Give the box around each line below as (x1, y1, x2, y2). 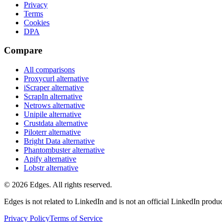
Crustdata (24, 119, 54, 128)
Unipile (24, 110, 47, 119)
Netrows (24, 101, 51, 110)
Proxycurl (24, 74, 55, 83)
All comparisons (24, 65, 75, 74)
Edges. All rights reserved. (28, 180, 112, 189)
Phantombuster (24, 146, 70, 155)
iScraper (24, 83, 50, 92)
